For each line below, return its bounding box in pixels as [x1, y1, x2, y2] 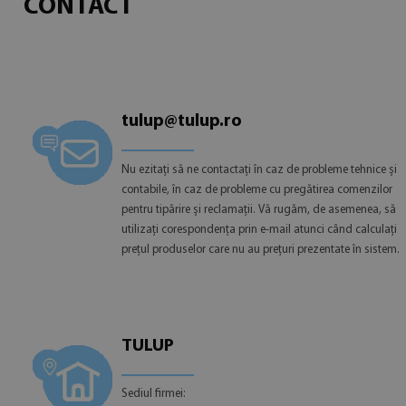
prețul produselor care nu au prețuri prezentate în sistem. [121, 243, 400, 256]
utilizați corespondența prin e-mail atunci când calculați [121, 223, 397, 236]
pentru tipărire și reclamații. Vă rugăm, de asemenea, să [121, 203, 396, 216]
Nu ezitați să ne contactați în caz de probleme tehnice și [121, 163, 397, 176]
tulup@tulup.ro [121, 112, 242, 130]
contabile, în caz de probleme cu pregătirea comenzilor [121, 183, 392, 196]
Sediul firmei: [121, 388, 186, 401]
